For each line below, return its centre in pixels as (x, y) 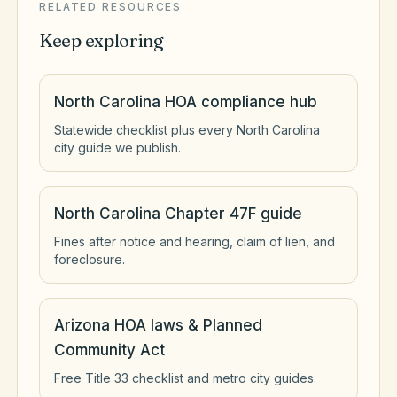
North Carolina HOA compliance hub (186, 102)
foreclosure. (90, 259)
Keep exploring (101, 40)
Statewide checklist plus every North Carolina (187, 130)
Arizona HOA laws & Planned (158, 325)
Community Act (109, 350)
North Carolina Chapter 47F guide (178, 214)
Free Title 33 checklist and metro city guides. (185, 378)
